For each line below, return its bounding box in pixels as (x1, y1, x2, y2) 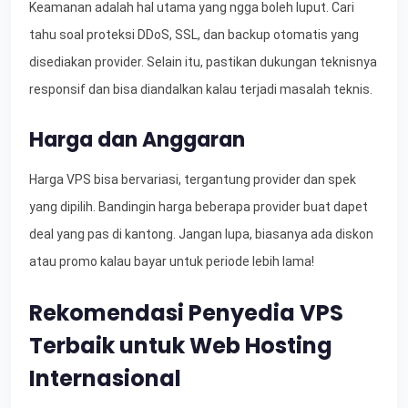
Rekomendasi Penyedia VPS (29, 298, 343, 329)
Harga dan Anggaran (29, 126, 245, 155)
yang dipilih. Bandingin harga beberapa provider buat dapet (29, 199, 368, 215)
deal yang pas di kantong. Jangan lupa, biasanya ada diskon (29, 227, 373, 242)
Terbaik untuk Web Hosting (29, 331, 332, 362)
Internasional (29, 363, 181, 394)
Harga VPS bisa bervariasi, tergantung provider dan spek (29, 172, 356, 188)
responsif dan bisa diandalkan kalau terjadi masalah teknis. (29, 82, 372, 97)
